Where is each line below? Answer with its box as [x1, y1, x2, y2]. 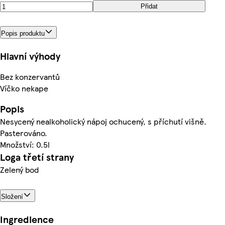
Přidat [141, 2, 158, 10]
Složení [1, 192, 23, 200]
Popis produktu [1, 29, 45, 37]
